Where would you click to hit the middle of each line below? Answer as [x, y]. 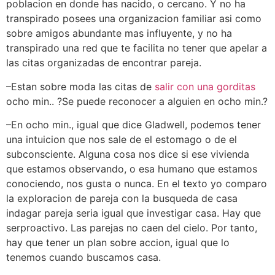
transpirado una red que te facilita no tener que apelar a [137, 48]
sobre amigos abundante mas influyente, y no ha [119, 33]
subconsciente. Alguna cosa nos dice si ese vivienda [128, 154]
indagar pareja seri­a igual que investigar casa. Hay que [134, 213]
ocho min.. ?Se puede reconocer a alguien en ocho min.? [137, 101]
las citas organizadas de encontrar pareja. [104, 63]
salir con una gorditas [205, 86]
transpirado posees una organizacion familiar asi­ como [134, 19]
